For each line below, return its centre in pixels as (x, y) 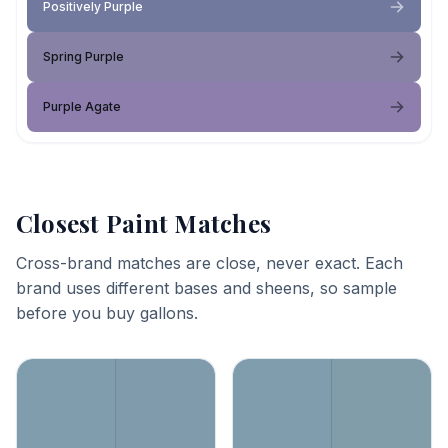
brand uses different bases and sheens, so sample (206, 288)
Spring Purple (83, 56)
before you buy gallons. (107, 313)
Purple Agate (82, 106)
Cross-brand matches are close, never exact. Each (209, 263)
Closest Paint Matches (144, 223)
